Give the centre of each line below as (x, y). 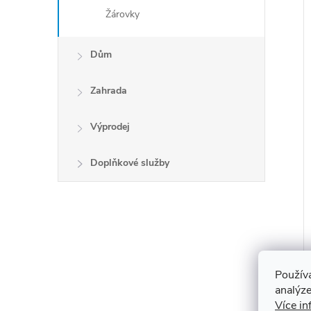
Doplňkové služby (130, 163)
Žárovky (123, 14)
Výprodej (110, 127)
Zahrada (109, 91)
